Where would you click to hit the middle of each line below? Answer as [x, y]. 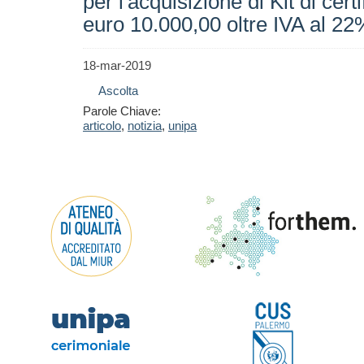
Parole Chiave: [122, 111]
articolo [102, 126]
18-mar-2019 [117, 65]
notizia [145, 126]
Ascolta [118, 91]
